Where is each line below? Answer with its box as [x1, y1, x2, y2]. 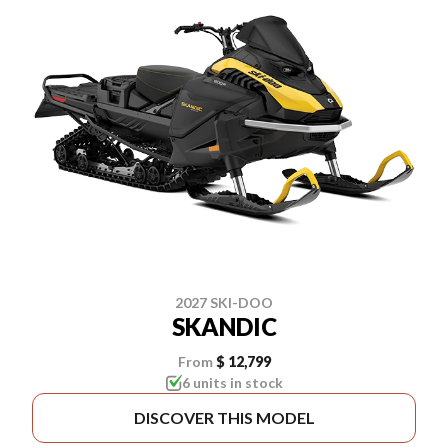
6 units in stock [181, 373, 283, 391]
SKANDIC [171, 311, 277, 341]
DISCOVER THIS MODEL [133, 407, 315, 427]
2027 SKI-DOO [175, 293, 273, 311]
